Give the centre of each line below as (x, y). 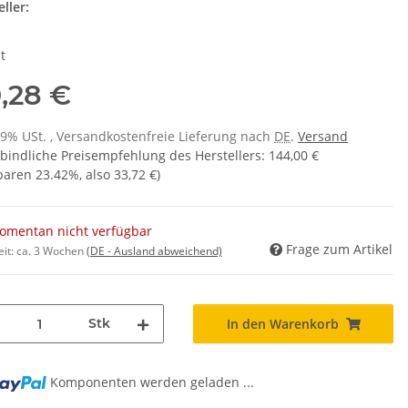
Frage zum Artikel (339, 250)
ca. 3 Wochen (51, 251)
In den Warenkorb (282, 324)
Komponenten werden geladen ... (153, 382)
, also (97, 175)
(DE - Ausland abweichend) (154, 251)
